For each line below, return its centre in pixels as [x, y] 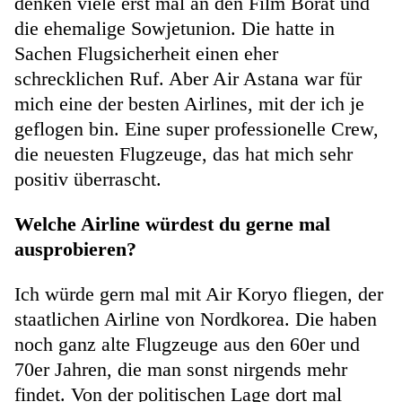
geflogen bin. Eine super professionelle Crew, [197, 129]
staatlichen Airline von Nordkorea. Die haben [196, 319]
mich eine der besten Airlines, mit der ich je [189, 104]
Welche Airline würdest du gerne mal [172, 224]
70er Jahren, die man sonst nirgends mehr [181, 370]
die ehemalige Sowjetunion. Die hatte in [175, 29]
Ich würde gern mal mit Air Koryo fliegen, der [199, 294]
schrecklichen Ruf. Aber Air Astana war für [188, 79]
